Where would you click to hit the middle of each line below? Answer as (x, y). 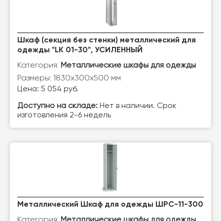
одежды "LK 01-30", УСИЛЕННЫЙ (80, 50)
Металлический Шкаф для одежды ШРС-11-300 (110, 205)
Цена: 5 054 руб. (48, 89)
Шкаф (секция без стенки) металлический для (107, 40)
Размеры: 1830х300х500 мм (69, 78)
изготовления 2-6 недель (64, 115)
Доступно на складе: (57, 106)
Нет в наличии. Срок (137, 106)
